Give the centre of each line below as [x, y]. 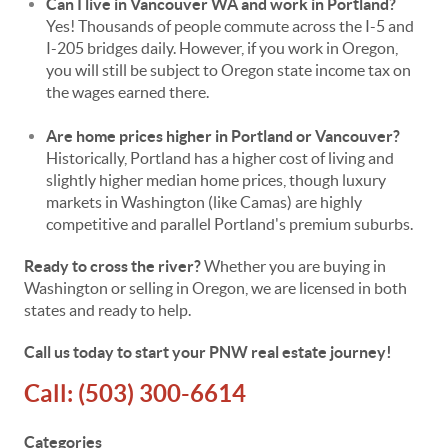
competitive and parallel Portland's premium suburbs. [229, 224]
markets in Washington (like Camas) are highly [204, 202]
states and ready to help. [107, 310]
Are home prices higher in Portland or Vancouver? [223, 136]
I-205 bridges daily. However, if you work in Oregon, [222, 48]
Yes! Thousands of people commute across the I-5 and [230, 26]
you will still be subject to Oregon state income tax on [228, 70]
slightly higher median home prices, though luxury [216, 180]
